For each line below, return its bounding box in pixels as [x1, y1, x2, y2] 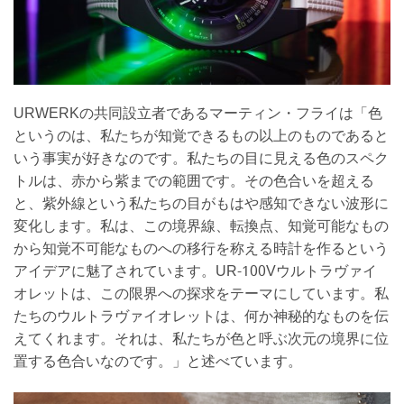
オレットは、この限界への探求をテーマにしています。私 [14, 282, 389, 308]
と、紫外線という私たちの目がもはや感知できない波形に [14, 192, 389, 217]
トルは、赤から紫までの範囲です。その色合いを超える [14, 170, 374, 195]
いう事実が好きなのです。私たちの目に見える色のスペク [14, 147, 389, 172]
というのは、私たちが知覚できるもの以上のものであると [14, 124, 389, 150]
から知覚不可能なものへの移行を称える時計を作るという [14, 237, 389, 262]
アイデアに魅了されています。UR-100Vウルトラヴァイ [14, 260, 377, 285]
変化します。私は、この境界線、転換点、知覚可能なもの [14, 215, 389, 240]
